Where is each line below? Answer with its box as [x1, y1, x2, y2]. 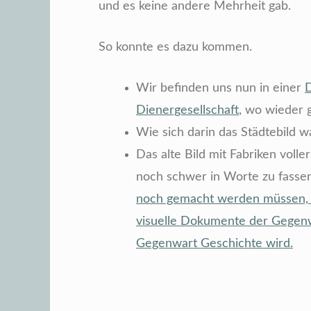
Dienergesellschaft [136, 104, 239, 117]
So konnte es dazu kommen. [99, 41, 252, 54]
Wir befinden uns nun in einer [136, 82, 305, 95]
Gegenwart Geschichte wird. [136, 237, 293, 251]
